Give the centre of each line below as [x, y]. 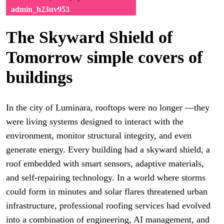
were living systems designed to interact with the [95, 121]
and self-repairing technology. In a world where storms [106, 177]
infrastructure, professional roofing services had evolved [108, 205]
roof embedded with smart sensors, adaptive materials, [105, 163]
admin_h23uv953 [40, 9]
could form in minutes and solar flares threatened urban [107, 191]
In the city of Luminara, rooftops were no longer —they [108, 107]
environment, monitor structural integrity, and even [99, 135]
